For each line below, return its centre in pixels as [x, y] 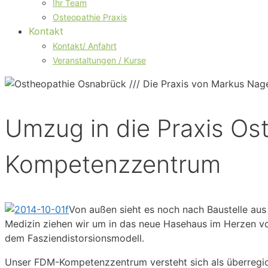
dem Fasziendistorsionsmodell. [74, 238]
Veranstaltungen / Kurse [99, 60]
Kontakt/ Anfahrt [85, 46]
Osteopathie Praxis [90, 17]
